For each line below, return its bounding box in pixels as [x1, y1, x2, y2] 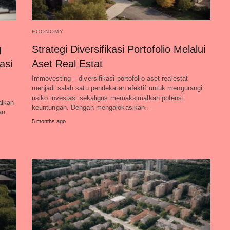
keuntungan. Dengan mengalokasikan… [31, 104, 152, 111]
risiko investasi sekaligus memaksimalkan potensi [31, 94, 184, 102]
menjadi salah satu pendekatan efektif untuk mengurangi [31, 84, 203, 92]
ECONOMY [31, 29, 64, 34]
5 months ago [31, 118, 66, 124]
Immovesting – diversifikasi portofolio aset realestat [31, 74, 188, 82]
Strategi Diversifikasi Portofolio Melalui [31, 44, 205, 55]
